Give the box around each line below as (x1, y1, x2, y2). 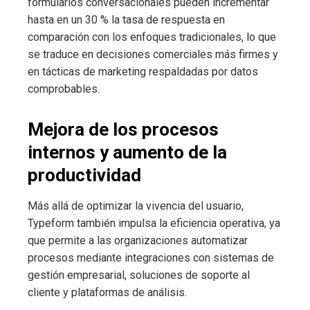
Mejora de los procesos (28, 118, 219, 140)
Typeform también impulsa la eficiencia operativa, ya (28, 216, 280, 230)
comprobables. (28, 82, 100, 95)
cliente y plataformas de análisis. (28, 285, 187, 299)
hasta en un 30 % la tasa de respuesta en (28, 12, 225, 26)
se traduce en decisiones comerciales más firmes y (28, 47, 278, 61)
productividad (28, 164, 141, 185)
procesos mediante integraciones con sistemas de (28, 250, 274, 264)
